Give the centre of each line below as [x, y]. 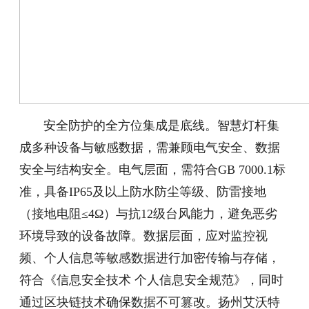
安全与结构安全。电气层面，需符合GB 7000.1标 [153, 169]
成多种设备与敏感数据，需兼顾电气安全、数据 [150, 147]
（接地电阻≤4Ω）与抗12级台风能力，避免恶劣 [149, 213]
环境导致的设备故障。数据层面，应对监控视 [144, 236]
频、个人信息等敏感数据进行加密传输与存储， [150, 258]
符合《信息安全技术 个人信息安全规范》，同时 [152, 280]
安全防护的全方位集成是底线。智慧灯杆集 [162, 125]
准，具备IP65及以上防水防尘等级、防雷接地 [143, 191]
